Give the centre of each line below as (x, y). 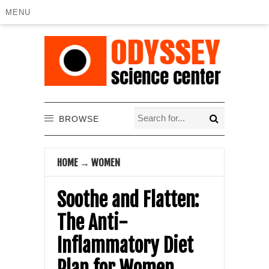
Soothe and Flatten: (128, 200)
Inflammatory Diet (125, 245)
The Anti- (92, 222)
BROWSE (79, 119)
